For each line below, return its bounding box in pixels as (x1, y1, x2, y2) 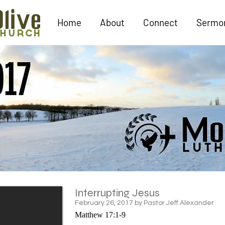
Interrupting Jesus (75, 186, 160, 199)
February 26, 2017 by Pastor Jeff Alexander (75, 199, 214, 206)
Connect (143, 17, 178, 28)
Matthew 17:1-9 (75, 210, 126, 219)
